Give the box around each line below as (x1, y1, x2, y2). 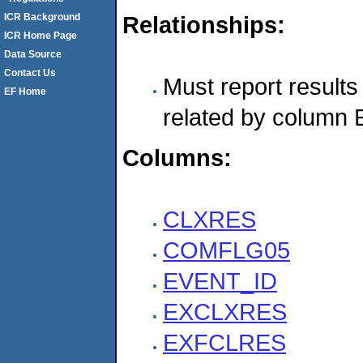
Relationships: (122, 11, 285, 38)
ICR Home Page (4, 30, 77, 41)
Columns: (122, 144, 232, 171)
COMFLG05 (163, 237, 290, 263)
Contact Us (4, 67, 56, 79)
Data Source (4, 49, 62, 60)
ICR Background (4, 11, 80, 23)
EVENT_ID (163, 267, 277, 294)
